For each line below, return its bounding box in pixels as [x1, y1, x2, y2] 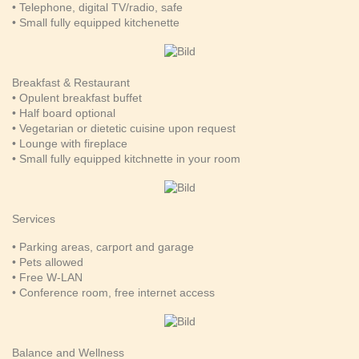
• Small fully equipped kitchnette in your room [12, 151, 240, 165]
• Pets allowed [12, 255, 83, 268]
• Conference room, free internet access [12, 285, 215, 299]
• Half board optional [12, 106, 115, 119]
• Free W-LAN [12, 270, 83, 284]
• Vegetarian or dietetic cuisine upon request [12, 121, 236, 135]
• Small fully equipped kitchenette [12, 16, 179, 30]
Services [12, 212, 55, 225]
